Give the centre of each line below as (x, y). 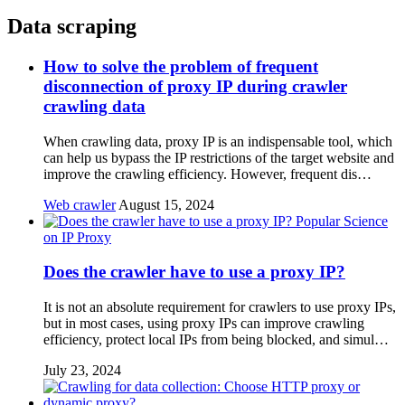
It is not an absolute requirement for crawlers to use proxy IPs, (220, 306)
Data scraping (72, 26)
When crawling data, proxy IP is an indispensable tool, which (218, 141)
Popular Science (342, 221)
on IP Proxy (77, 237)
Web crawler (80, 204)
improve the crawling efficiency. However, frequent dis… (207, 174)
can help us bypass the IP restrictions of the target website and (219, 157)
